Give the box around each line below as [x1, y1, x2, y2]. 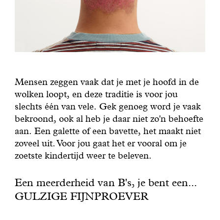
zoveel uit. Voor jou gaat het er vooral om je [14, 137, 187, 149]
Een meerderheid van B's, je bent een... [14, 176, 197, 189]
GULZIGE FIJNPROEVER [14, 190, 148, 203]
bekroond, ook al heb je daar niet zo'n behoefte [14, 112, 203, 124]
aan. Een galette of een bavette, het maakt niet [14, 125, 201, 137]
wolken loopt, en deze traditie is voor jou [14, 88, 178, 100]
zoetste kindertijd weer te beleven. [14, 149, 152, 161]
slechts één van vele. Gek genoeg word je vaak [14, 100, 201, 112]
